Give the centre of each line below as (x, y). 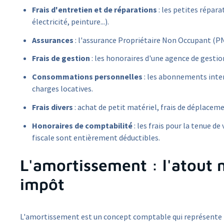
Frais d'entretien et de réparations (94, 9)
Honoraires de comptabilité (82, 125)
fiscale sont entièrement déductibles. (96, 137)
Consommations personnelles (87, 77)
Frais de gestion (61, 58)
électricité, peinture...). (70, 21)
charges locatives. (62, 89)
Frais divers (52, 107)
